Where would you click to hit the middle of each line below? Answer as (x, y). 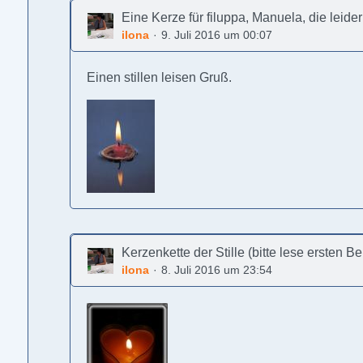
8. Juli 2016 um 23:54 (217, 270)
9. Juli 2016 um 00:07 (217, 35)
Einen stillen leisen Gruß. (160, 77)
